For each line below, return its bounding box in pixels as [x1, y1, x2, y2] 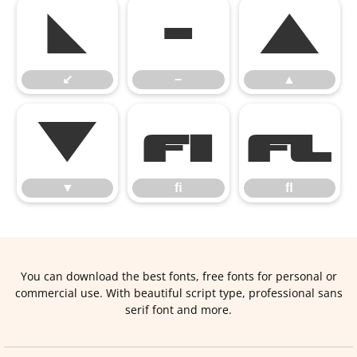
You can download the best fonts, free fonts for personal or [20, 269, 337, 284]
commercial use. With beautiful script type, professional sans [14, 285, 343, 300]
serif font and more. [125, 302, 232, 317]
